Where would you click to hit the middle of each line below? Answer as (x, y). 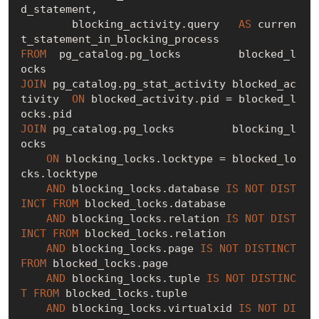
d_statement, (59, 9)
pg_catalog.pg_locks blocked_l (171, 54)
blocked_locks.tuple (123, 293)
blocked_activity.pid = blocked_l (190, 99)
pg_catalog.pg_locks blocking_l (171, 129)
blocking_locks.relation (145, 218)
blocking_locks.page (132, 248)
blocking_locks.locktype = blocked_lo (177, 158)
